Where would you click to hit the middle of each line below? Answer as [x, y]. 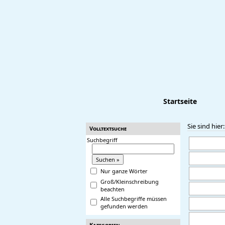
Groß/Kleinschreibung [130, 182]
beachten [113, 189]
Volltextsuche [108, 128]
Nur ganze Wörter [124, 171]
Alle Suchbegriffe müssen [134, 199]
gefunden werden [124, 206]
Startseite [180, 101]
